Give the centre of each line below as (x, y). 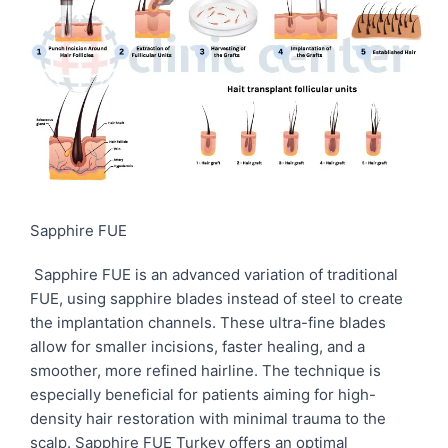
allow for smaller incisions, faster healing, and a (197, 347)
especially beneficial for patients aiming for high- (203, 395)
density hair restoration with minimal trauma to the (208, 419)
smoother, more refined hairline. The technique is (205, 371)
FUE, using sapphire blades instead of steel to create (216, 299)
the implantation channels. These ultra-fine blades (208, 323)
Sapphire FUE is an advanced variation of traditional (214, 275)
